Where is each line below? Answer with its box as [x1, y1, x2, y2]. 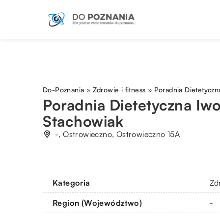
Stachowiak [43, 112, 123, 131]
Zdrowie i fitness [92, 85, 146, 94]
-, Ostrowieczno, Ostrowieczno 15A [55, 129, 180, 139]
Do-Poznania [43, 85, 84, 94]
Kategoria [53, 177, 90, 188]
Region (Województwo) [53, 197, 142, 208]
